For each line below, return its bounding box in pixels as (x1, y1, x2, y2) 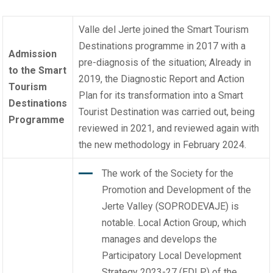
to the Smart (9, 65, 67, 77)
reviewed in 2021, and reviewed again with (79, 122, 260, 135)
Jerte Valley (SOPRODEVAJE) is (101, 200, 239, 213)
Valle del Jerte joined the (79, 24, 188, 36)
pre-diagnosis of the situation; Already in (79, 57, 252, 69)
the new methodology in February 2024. (79, 139, 247, 151)
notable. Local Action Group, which (101, 217, 246, 229)
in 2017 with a (184, 40, 246, 52)
